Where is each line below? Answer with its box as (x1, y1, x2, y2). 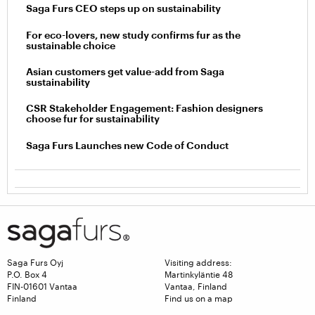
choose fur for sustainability (26, 112, 160, 125)
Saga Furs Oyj (7, 257, 63, 267)
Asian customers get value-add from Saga (26, 65, 224, 78)
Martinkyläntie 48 (165, 269, 233, 279)
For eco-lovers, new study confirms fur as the (26, 28, 240, 41)
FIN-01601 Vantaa (7, 281, 77, 291)
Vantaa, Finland (165, 281, 227, 291)
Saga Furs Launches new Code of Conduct (26, 139, 229, 151)
